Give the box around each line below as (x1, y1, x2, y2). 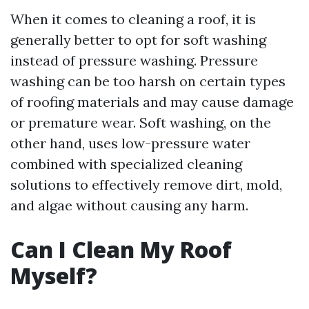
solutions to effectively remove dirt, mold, (10, 176, 282, 193)
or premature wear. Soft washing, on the (10, 114, 271, 131)
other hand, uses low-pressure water (10, 134, 250, 152)
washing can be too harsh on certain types (10, 72, 286, 90)
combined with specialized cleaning (10, 155, 242, 172)
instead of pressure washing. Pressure (10, 52, 258, 69)
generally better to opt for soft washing (10, 31, 266, 48)
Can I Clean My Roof (10, 235, 232, 264)
